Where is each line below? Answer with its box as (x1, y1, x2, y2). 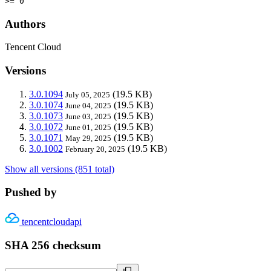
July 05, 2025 (65, 90, 110, 99)
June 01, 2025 (65, 122, 111, 132)
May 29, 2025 (65, 133, 111, 143)
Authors (5, 17, 45, 30)
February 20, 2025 (65, 144, 125, 154)
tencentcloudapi (22, 217, 82, 227)
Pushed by (5, 186, 57, 199)
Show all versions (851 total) (5, 163, 114, 174)
